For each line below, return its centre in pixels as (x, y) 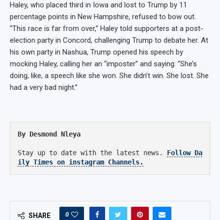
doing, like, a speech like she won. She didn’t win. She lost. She (109, 75)
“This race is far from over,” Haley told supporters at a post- (107, 28)
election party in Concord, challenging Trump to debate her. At (109, 40)
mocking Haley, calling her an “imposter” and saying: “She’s (103, 64)
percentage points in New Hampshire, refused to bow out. (103, 16)
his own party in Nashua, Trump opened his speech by (96, 52)
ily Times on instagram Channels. (81, 162)
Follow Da (185, 152)
